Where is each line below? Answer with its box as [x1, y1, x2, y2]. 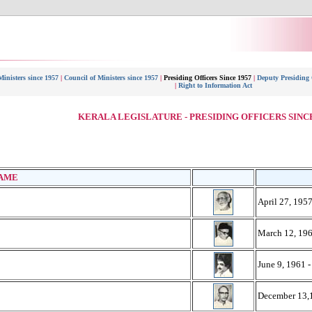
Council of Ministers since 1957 [64, 74, 160, 81]
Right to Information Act [178, 81, 252, 89]
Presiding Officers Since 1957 [162, 74, 253, 81]
